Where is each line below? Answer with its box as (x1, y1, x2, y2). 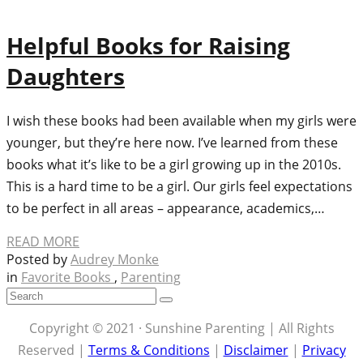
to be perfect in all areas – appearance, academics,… (6, 199, 325, 218)
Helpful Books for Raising (6, 30, 290, 62)
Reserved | (17, 341, 88, 360)
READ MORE (6, 233, 79, 251)
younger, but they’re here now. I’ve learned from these (6, 134, 338, 152)
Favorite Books (21, 268, 114, 287)
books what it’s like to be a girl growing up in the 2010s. (6, 156, 341, 174)
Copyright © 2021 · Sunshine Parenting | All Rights (28, 319, 335, 338)
